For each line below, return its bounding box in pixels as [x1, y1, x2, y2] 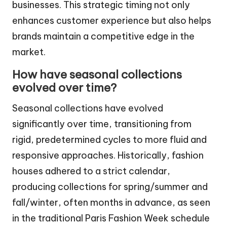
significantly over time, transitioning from [12, 118, 192, 130]
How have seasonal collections [12, 67, 182, 82]
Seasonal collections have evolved [12, 102, 163, 114]
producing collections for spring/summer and [12, 180, 208, 193]
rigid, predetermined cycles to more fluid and [12, 133, 207, 145]
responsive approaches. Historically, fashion [12, 149, 204, 161]
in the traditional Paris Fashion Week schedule [12, 212, 210, 224]
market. [12, 46, 46, 58]
